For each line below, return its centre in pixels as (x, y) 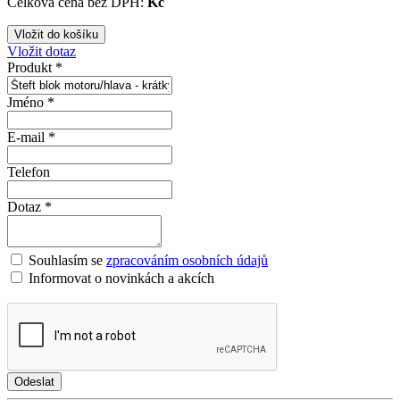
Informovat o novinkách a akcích (120, 278)
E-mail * (31, 137)
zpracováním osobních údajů (187, 260)
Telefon (29, 171)
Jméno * (31, 102)
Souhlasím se (67, 260)
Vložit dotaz (42, 51)
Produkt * (35, 67)
